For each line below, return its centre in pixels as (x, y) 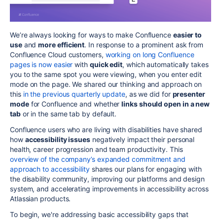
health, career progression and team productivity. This (96, 149)
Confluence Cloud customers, (58, 54)
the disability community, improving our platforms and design (107, 179)
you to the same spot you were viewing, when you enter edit (106, 74)
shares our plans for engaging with (146, 169)
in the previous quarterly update (74, 94)
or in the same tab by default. (69, 113)
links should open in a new (166, 104)
